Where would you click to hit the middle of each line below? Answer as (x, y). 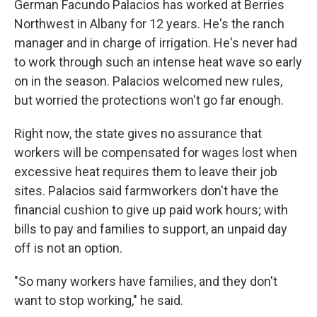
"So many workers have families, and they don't (146, 281)
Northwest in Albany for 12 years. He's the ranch (149, 24)
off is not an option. (68, 248)
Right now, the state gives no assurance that (138, 133)
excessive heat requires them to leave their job (146, 172)
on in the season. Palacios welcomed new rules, (148, 81)
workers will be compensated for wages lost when (156, 152)
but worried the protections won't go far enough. (149, 100)
